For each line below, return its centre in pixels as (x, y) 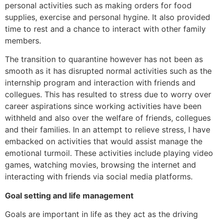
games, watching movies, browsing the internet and (100, 165)
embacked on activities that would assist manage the (104, 142)
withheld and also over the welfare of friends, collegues (108, 118)
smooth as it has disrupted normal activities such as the (108, 71)
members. (23, 40)
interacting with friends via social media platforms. (99, 177)
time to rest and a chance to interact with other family (105, 29)
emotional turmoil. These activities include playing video (109, 153)
